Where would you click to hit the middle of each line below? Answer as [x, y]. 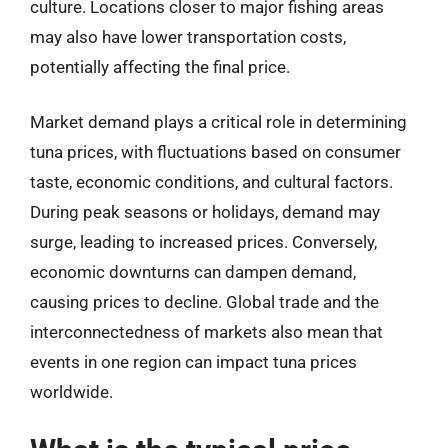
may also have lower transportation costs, [188, 36]
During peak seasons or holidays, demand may [205, 212]
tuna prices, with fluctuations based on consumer [215, 152]
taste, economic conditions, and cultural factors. [211, 182]
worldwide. [71, 392]
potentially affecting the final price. [160, 66]
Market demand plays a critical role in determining [218, 122]
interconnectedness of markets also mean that [206, 332]
